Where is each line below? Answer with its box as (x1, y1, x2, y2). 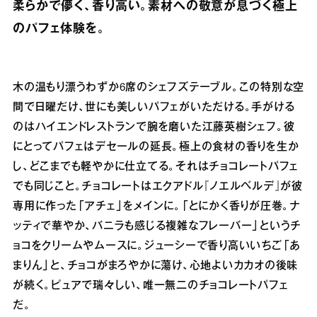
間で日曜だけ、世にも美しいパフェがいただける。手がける (13, 103, 295, 113)
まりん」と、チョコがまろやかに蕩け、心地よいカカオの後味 (13, 261, 298, 272)
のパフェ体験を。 (13, 24, 105, 35)
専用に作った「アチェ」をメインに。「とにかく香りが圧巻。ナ (13, 202, 301, 212)
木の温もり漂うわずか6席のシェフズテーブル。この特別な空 (13, 83, 304, 93)
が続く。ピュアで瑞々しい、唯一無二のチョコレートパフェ (13, 281, 289, 292)
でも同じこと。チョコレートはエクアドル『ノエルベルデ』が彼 (13, 182, 303, 192)
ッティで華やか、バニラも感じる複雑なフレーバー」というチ (13, 221, 301, 232)
